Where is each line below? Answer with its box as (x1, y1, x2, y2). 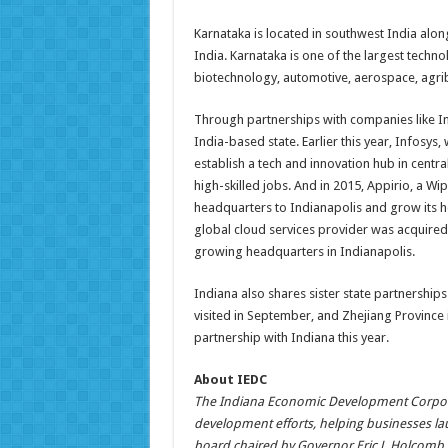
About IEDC (193, 372, 267, 388)
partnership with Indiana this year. (193, 330, 389, 346)
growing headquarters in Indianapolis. (193, 244, 415, 260)
